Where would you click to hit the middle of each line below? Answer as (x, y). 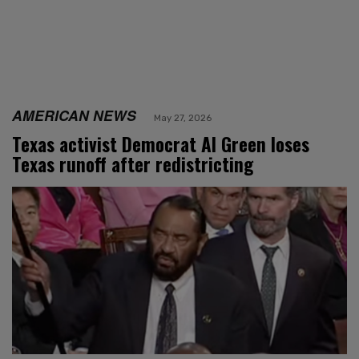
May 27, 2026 (183, 117)
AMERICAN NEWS (74, 115)
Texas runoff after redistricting (133, 164)
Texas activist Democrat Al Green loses (161, 144)
